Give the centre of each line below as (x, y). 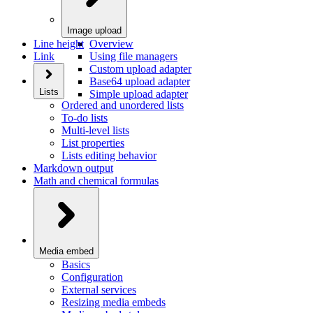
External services (99, 290)
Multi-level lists (95, 131)
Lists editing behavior (109, 156)
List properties (93, 143)
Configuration (92, 277)
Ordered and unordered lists (123, 105)
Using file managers (133, 57)
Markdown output (73, 168)
